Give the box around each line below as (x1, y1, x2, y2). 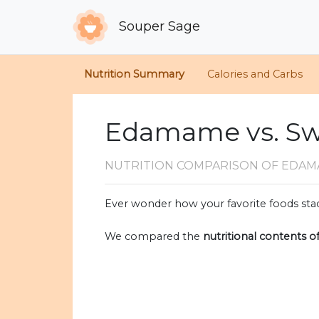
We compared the (105, 230, 203, 244)
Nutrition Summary (84, 68, 184, 81)
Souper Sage (115, 18, 201, 34)
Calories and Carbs (207, 68, 303, 81)
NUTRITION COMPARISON (105, 159, 261, 173)
